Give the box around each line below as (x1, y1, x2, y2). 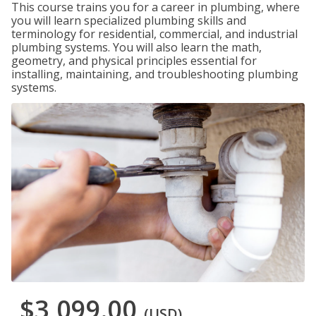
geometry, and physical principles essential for (11, 53, 257, 68)
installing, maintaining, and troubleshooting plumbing (11, 66, 298, 82)
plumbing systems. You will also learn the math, (11, 39, 262, 55)
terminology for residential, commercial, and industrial (11, 26, 298, 42)
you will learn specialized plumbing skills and (11, 13, 246, 28)
